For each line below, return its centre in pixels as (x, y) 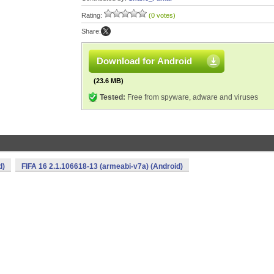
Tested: (113, 97)
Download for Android (144, 61)
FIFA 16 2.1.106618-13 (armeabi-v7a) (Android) (102, 166)
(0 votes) (162, 15)
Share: (91, 31)
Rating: (93, 15)
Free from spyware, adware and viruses (192, 97)
